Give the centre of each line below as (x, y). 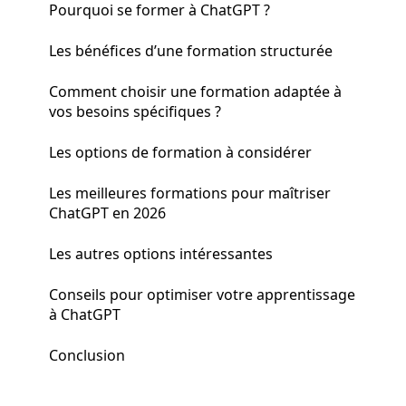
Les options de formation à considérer (180, 152)
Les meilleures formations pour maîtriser (190, 193)
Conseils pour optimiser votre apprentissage (202, 294)
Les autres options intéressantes (161, 253)
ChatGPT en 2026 (107, 213)
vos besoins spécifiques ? (135, 111)
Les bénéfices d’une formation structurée (191, 50)
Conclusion (87, 355)
